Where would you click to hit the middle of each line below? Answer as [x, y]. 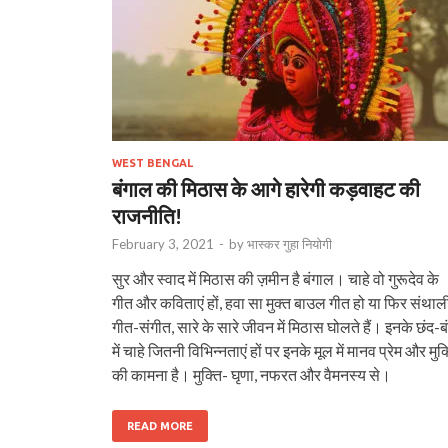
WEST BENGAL [152, 162]
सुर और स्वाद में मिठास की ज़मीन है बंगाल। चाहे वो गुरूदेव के [275, 278]
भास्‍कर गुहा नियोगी [289, 243]
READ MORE [160, 425]
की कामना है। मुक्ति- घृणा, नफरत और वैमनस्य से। [251, 374]
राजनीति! [147, 215]
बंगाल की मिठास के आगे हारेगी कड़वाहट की [266, 188]
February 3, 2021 [163, 243]
